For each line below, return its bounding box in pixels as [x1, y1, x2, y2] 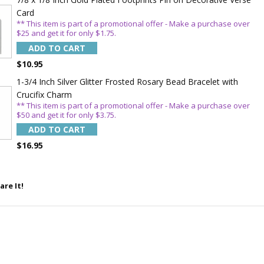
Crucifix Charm [16, 88, 72, 100]
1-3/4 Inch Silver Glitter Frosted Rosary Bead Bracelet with [16, 75, 238, 87]
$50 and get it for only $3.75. [16, 109, 116, 120]
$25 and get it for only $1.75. [16, 28, 116, 39]
